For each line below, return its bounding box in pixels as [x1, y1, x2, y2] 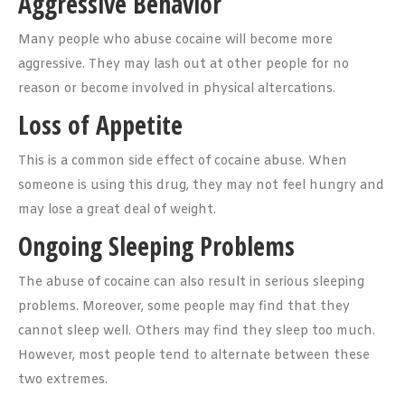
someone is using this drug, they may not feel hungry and [18, 177, 384, 194]
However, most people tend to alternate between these [18, 347, 370, 364]
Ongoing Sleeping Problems [18, 229, 295, 263]
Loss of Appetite [18, 108, 183, 142]
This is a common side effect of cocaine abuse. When [18, 153, 347, 170]
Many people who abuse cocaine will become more [18, 32, 333, 49]
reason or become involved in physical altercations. [18, 80, 335, 98]
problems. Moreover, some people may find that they [18, 298, 350, 316]
